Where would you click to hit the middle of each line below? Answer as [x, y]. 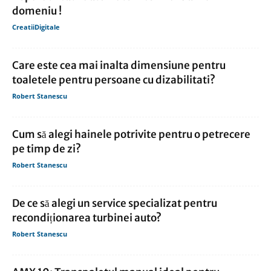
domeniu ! [37, 11]
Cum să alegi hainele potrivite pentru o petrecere [131, 135]
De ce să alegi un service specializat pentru [115, 204]
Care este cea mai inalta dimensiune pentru [119, 66]
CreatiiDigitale [36, 27]
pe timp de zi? [47, 149]
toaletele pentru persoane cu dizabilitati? [114, 80]
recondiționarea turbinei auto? [87, 218]
